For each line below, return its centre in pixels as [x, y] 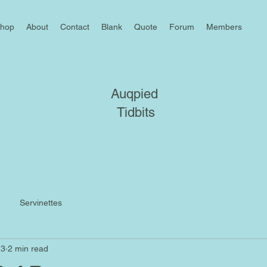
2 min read [28, 248]
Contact [75, 27]
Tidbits [134, 112]
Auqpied [135, 94]
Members [224, 27]
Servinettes [41, 202]
